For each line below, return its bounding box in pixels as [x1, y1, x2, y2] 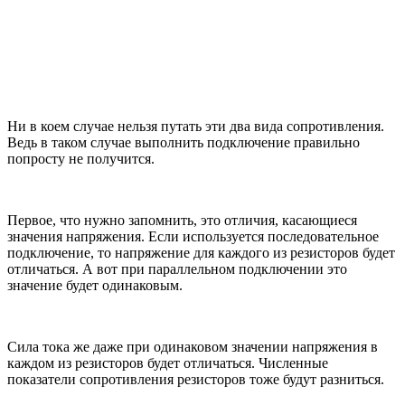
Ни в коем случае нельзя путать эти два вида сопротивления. [7, 118, 384, 134]
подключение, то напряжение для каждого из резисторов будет [7, 244, 395, 260]
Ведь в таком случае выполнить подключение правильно [7, 134, 360, 150]
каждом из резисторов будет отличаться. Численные [7, 354, 328, 371]
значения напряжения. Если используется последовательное [7, 228, 379, 244]
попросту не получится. [7, 150, 155, 166]
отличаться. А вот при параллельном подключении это [7, 260, 347, 277]
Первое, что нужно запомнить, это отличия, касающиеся [7, 212, 357, 228]
